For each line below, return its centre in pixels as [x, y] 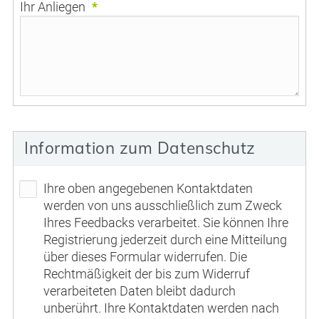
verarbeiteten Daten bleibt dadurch [140, 291]
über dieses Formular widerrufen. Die [146, 257]
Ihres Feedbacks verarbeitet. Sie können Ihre [166, 223]
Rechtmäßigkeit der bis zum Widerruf [147, 274]
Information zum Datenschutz [140, 148]
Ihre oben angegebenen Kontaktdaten [148, 189]
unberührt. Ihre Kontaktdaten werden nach [162, 308]
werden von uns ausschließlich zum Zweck [163, 206]
